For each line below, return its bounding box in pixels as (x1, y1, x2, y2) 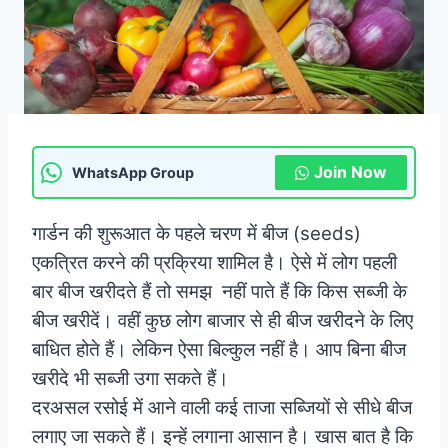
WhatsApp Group (72, 164, 194, 182)
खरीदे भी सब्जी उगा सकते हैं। (32, 367, 234, 391)
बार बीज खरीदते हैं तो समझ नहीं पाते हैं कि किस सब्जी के (32, 280, 407, 304)
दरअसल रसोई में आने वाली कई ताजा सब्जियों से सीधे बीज (32, 396, 412, 420)
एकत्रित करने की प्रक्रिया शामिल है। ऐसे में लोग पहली (32, 251, 397, 275)
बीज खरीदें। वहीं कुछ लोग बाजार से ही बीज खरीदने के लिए (32, 309, 413, 333)
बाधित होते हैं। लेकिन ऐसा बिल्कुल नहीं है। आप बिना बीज (32, 338, 406, 362)
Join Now (314, 162, 387, 183)
